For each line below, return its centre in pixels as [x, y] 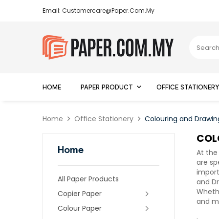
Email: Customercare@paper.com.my [99, 11]
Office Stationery [104, 119]
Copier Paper [80, 194]
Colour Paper [80, 208]
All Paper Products [88, 179]
